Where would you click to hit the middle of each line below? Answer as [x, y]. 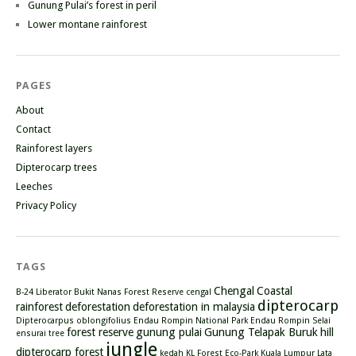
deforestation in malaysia [194, 307]
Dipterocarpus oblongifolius [74, 321]
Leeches [34, 187]
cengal [199, 292]
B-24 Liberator [44, 292]
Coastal [275, 291]
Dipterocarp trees [56, 168]
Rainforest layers [54, 149]
